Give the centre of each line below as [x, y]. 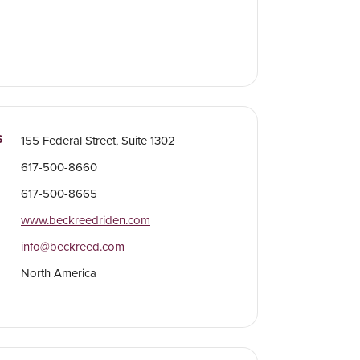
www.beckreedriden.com [85, 221]
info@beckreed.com [72, 247]
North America [58, 274]
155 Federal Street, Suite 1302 [98, 141]
